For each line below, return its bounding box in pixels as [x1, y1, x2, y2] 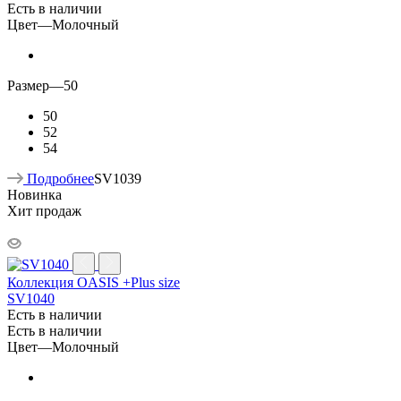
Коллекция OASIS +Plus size [7, 274, 180, 290]
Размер [7, 77, 49, 93]
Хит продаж [7, 202, 81, 218]
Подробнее [27, 170, 94, 186]
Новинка [7, 186, 62, 202]
